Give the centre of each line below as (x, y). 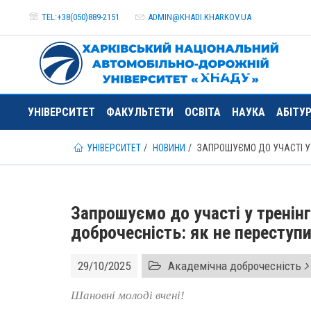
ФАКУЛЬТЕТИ (140, 112)
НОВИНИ (169, 148)
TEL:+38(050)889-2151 (81, 17)
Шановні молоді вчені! (128, 295)
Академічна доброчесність (235, 266)
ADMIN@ (164, 17)
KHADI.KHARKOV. (210, 17)
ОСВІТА (203, 112)
